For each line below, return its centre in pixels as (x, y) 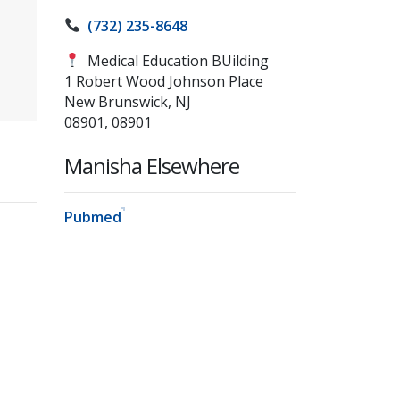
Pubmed (93, 217)
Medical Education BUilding (175, 60)
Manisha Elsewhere (152, 165)
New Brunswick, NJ (128, 101)
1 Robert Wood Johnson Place (164, 81)
